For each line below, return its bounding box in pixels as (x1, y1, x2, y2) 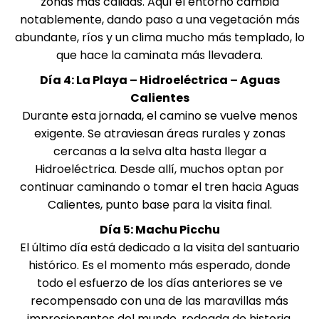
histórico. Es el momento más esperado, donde (28, 257, 291, 273)
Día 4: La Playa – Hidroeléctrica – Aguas (39, 72, 280, 88)
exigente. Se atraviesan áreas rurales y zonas (33, 125, 286, 142)
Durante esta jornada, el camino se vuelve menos (21, 108, 298, 124)
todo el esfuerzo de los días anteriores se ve (36, 275, 283, 291)
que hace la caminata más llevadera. (56, 47, 263, 63)
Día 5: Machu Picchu (99, 221, 220, 238)
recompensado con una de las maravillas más (31, 293, 288, 309)
